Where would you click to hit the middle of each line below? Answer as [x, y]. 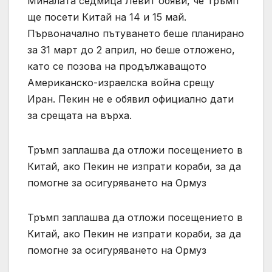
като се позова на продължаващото [117, 66]
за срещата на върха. [80, 116]
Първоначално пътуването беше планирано [136, 34]
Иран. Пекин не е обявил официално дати [131, 99]
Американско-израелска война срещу [121, 83]
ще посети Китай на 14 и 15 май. [107, 17]
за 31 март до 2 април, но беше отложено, [131, 50]
